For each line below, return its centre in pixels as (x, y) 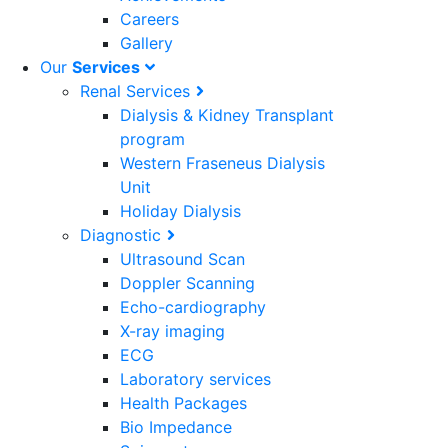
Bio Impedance (176, 427)
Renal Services (135, 91)
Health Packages (183, 403)
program (152, 139)
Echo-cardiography (193, 307)
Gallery (146, 43)
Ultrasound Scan (182, 259)
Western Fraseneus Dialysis (222, 163)
